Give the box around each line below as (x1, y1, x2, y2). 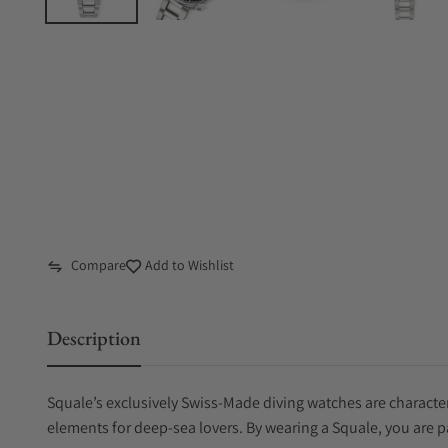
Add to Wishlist (142, 256, 234, 274)
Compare (71, 256, 126, 274)
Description (47, 325, 141, 351)
